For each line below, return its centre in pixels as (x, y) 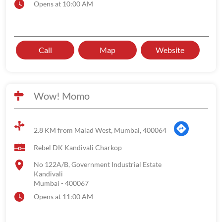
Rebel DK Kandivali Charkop (78, 147)
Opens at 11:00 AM (63, 196)
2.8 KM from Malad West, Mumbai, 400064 (100, 130)
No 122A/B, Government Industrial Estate (98, 164)
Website (170, 50)
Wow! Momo (62, 96)
